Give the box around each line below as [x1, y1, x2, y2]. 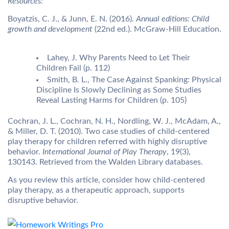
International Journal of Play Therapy [42, 148, 167, 156]
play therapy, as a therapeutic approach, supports [8, 186, 185, 195]
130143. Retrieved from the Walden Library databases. [8, 158, 203, 167]
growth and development [8, 25, 93, 34]
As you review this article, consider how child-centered [8, 176, 205, 185]
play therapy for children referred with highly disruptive [8, 138, 207, 146]
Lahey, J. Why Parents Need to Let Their [47, 54, 190, 62]
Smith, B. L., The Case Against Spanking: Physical [47, 76, 221, 84]
